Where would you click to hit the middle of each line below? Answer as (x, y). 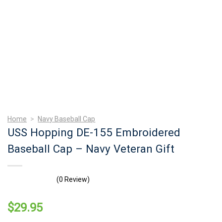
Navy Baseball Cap (67, 119)
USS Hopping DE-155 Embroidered (94, 132)
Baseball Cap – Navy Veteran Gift (91, 148)
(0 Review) (73, 179)
